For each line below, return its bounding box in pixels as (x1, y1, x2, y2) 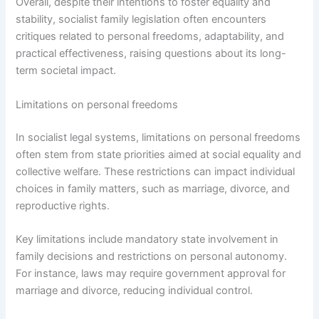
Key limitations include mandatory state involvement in (16, 232, 279, 246)
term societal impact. (16, 64, 117, 78)
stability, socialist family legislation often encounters (16, 13, 267, 26)
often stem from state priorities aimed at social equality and (16, 147, 302, 161)
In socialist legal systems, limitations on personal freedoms (16, 130, 301, 144)
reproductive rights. (16, 199, 110, 212)
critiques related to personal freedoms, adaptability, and (16, 30, 285, 43)
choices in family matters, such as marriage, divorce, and (16, 182, 291, 195)
